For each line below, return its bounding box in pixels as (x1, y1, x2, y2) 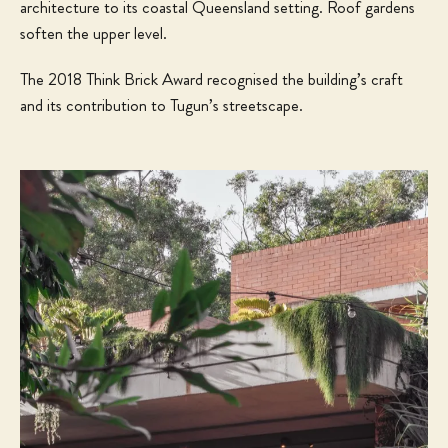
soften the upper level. (20, 21, 167, 45)
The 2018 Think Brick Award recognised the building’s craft (20, 67, 403, 91)
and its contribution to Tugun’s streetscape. (20, 93, 303, 117)
